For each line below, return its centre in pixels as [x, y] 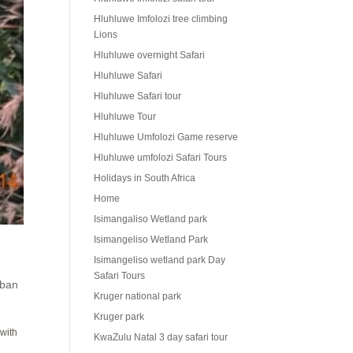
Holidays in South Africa [145, 178]
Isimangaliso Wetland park [151, 219]
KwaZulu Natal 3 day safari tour [161, 338]
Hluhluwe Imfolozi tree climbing [161, 19]
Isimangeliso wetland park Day [160, 260]
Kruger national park [138, 297]
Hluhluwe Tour [125, 117]
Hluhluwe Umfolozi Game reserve [166, 137]
